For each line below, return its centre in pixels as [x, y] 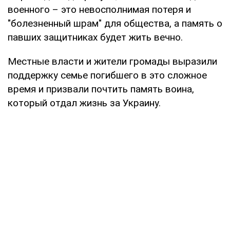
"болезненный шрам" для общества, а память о [115, 23]
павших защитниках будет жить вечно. [95, 37]
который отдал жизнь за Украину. [84, 103]
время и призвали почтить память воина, [101, 89]
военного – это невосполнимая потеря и [99, 9]
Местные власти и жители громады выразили [112, 61]
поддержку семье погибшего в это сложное [107, 75]
